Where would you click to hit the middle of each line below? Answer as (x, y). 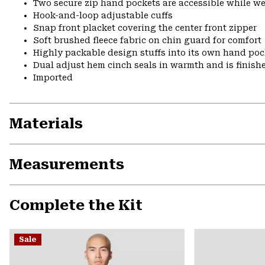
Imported (53, 77)
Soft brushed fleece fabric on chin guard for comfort (147, 40)
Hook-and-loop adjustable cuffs (103, 15)
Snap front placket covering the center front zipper (145, 28)
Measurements (67, 164)
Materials (46, 123)
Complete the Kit (76, 205)
